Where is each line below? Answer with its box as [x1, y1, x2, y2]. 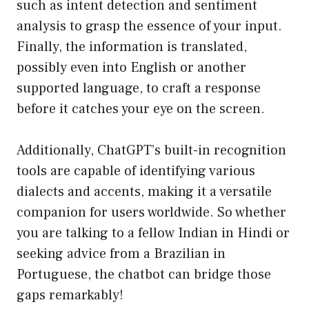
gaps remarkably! [17, 286, 123, 305]
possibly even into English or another [17, 59, 246, 77]
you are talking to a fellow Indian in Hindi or [17, 224, 290, 243]
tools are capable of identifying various [17, 162, 255, 181]
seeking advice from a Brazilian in [17, 245, 226, 263]
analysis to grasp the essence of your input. [17, 17, 282, 36]
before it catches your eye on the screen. [17, 100, 265, 119]
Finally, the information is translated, [17, 38, 247, 57]
